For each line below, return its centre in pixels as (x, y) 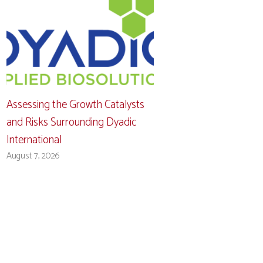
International (34, 140)
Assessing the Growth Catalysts (76, 104)
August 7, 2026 (33, 156)
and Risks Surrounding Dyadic (72, 122)
